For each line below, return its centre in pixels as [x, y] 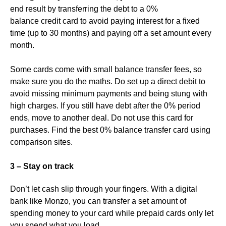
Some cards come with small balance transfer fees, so [106, 70]
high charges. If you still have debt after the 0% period [105, 106]
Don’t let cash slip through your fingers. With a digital [104, 189]
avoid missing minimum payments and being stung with [109, 94]
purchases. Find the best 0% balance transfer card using [110, 130]
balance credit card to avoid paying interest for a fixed [105, 21]
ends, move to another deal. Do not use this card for [102, 118]
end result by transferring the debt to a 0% [84, 9]
